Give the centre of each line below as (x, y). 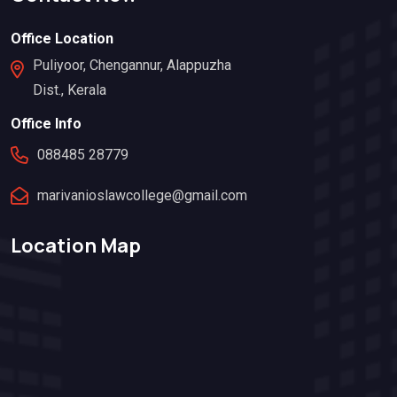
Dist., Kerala (70, 90)
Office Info (46, 123)
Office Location (62, 38)
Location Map (76, 246)
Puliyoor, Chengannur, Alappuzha (132, 65)
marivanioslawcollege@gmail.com (142, 195)
